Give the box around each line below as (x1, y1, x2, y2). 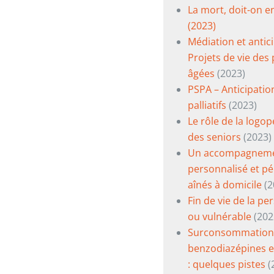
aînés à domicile (187, 178, 262, 191)
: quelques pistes (187, 257, 265, 271)
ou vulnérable (187, 210, 251, 223)
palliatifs (187, 98, 226, 112)
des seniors (187, 130, 241, 144)
